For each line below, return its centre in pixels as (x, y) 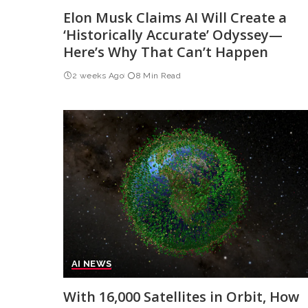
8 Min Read (158, 76)
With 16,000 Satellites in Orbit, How (181, 296)
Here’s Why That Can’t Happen (166, 52)
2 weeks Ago (98, 76)
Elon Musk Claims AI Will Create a (175, 18)
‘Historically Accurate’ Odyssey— (173, 35)
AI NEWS (92, 263)
